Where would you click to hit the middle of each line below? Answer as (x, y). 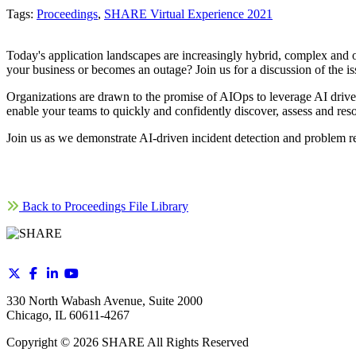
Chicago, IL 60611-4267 (68, 315)
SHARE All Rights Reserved (174, 342)
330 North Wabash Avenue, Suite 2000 (104, 301)
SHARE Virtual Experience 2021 (188, 14)
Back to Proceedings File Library (104, 207)
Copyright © (40, 342)
